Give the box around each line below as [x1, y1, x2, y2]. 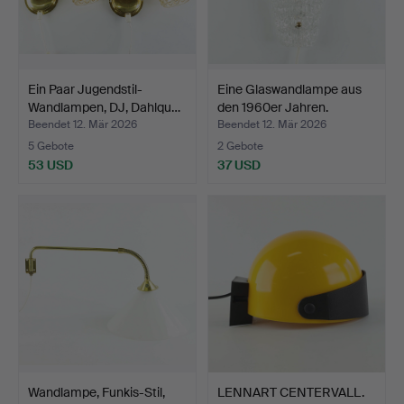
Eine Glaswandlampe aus [217, 80, 362, 97]
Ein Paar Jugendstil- [28, 80, 142, 97]
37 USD [217, 156, 261, 173]
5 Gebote [28, 138, 74, 153]
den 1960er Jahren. [217, 98, 328, 115]
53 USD [28, 156, 73, 173]
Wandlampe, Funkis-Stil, [28, 383, 165, 400]
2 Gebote [217, 138, 263, 153]
